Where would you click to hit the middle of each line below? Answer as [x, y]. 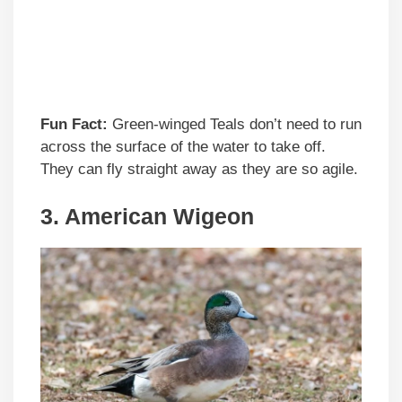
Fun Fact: [74, 124]
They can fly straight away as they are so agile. [199, 169]
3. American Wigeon [147, 217]
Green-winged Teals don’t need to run [235, 124]
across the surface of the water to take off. [183, 146]
